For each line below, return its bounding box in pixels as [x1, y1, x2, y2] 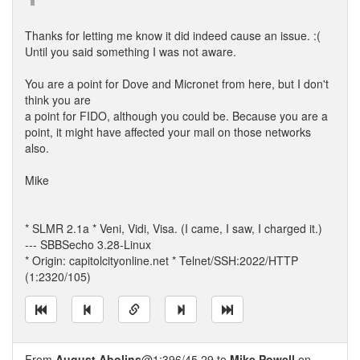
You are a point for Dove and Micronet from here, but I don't [25, 76, 329, 92]
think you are [25, 92, 91, 108]
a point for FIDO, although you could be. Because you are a [25, 108, 328, 124]
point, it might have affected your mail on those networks [25, 124, 311, 140]
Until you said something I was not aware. [25, 43, 236, 59]
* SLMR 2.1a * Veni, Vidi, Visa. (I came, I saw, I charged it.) [25, 220, 322, 236]
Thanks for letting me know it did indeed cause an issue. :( [25, 27, 321, 43]
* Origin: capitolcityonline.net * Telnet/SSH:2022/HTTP [25, 252, 298, 268]
